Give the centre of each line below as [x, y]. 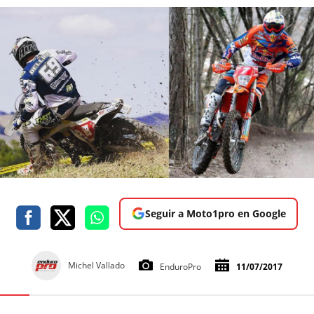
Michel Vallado [96, 265]
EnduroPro [180, 266]
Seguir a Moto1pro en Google [215, 213]
